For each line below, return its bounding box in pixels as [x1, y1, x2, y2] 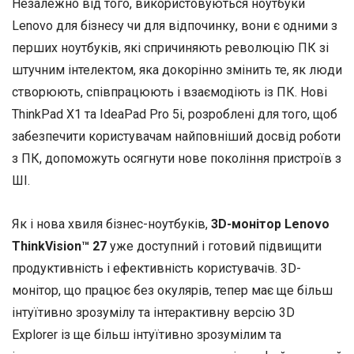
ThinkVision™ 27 [12, 239, 107, 254]
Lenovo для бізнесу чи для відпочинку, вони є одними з [12, 17, 337, 33]
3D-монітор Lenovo [211, 217, 330, 232]
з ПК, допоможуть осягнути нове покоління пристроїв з [12, 150, 341, 166]
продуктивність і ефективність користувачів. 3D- [12, 261, 301, 277]
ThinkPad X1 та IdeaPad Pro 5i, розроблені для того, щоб [12, 106, 337, 122]
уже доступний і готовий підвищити [107, 239, 322, 254]
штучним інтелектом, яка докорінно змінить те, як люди [12, 62, 342, 77]
